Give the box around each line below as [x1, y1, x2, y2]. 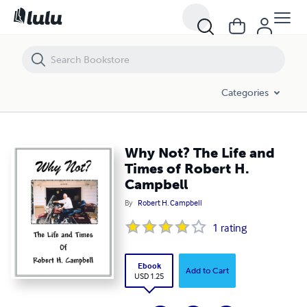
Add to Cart [186, 266, 230, 276]
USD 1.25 [134, 270, 164, 281]
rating [221, 221, 247, 234]
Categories [221, 86, 269, 99]
